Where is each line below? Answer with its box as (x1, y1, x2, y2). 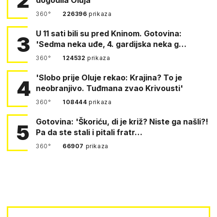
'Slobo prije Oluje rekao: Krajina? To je (36, 72, 182, 82)
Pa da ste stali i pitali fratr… (36, 127, 142, 137)
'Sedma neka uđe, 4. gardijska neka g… (36, 39, 186, 49)
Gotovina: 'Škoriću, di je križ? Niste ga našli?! (36, 116, 208, 126)
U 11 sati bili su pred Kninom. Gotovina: (36, 28, 91, 38)
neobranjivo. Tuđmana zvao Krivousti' (36, 83, 183, 93)
